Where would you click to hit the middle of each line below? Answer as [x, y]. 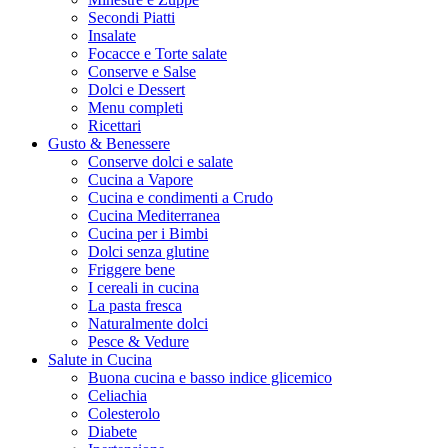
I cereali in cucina [143, 287]
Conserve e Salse [142, 71]
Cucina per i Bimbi [148, 233]
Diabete [112, 431]
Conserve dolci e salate [160, 161]
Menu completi [135, 107]
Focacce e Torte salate [157, 53]
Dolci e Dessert [136, 89]
